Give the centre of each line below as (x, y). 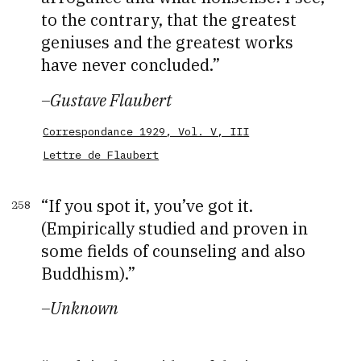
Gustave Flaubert (111, 100)
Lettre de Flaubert (101, 155)
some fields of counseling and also (174, 251)
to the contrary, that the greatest (169, 20)
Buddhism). (85, 273)
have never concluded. (127, 65)
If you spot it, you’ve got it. (151, 205)
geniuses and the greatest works (168, 43)
